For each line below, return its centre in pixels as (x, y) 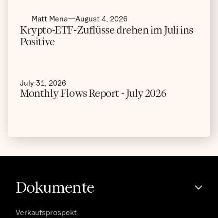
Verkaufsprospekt (46, 212)
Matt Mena (50, 19)
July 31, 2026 (43, 83)
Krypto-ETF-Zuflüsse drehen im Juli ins (107, 30)
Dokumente (55, 188)
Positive (37, 42)
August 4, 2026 (101, 19)
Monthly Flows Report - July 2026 (93, 93)
